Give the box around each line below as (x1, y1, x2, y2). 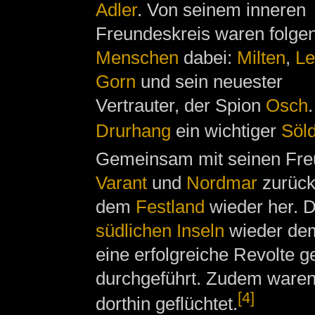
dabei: (178, 47, 237, 69)
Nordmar (186, 172, 257, 194)
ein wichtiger (170, 120, 281, 141)
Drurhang (95, 120, 171, 141)
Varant (95, 172, 147, 194)
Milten (236, 47, 285, 69)
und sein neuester (135, 71, 283, 93)
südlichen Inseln (95, 220, 224, 242)
